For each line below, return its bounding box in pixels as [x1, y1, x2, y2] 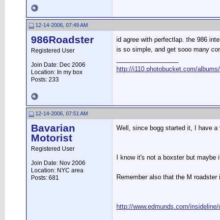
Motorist [31, 132, 72, 144]
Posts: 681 [31, 174, 59, 181]
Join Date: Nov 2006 [31, 160, 85, 166]
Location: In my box [31, 69, 82, 76]
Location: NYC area [31, 167, 83, 174]
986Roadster [31, 34, 94, 46]
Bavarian [31, 122, 75, 134]
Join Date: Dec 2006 [31, 61, 85, 68]
